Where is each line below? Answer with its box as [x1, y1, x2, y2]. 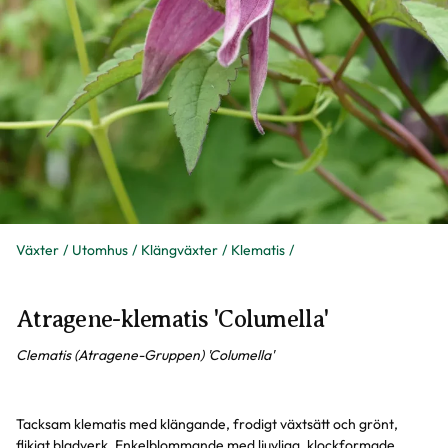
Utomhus [72, 241, 128, 259]
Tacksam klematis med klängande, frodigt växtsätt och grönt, [16, 415, 398, 433]
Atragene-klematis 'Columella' [16, 306, 329, 332]
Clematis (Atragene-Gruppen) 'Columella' [16, 346, 274, 364]
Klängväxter [141, 241, 218, 259]
